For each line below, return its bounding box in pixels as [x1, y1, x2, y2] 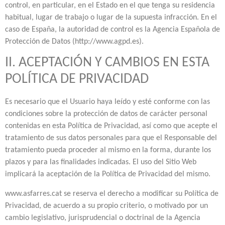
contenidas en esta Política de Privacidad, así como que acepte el [5, 122, 217, 131]
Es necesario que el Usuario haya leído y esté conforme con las [5, 98, 210, 106]
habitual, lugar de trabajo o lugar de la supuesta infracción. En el [5, 13, 217, 22]
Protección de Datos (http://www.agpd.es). [5, 37, 144, 46]
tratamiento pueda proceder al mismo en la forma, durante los [5, 146, 211, 155]
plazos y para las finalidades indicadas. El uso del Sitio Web [5, 158, 196, 167]
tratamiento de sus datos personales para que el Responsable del [5, 134, 217, 143]
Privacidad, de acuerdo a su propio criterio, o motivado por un [5, 201, 208, 210]
